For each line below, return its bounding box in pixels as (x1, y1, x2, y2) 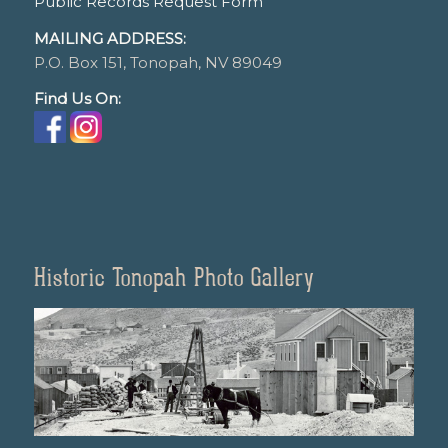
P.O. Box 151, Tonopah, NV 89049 (33, 52, 282, 72)
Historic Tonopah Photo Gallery (33, 262, 315, 294)
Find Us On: (33, 89, 121, 109)
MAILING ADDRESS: (33, 28, 186, 48)
